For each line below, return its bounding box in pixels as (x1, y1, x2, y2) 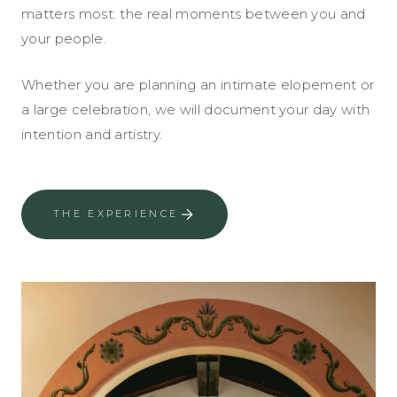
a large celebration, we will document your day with (21, 100, 370, 118)
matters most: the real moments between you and (21, 4, 366, 22)
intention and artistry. (21, 125, 163, 143)
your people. (21, 29, 106, 47)
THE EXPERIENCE (53, 207, 179, 221)
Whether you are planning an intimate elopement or (21, 75, 375, 93)
